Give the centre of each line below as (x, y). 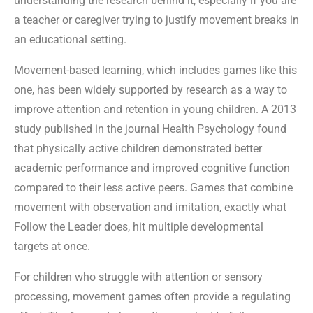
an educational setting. (70, 39)
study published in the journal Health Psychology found (150, 129)
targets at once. (52, 246)
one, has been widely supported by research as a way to (151, 89)
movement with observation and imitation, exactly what (150, 207)
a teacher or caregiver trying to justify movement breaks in (156, 20)
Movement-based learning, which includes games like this (155, 70)
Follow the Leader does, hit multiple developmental (139, 226)
